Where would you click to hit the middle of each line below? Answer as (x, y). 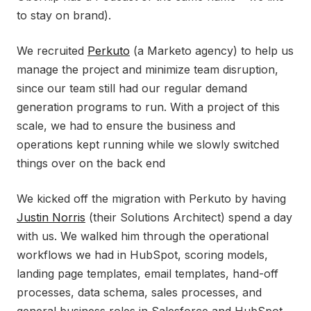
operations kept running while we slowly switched (148, 144)
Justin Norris (51, 217)
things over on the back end (91, 163)
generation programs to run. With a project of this (148, 107)
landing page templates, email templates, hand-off (148, 274)
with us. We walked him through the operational (143, 236)
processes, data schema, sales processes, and (139, 292)
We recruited (52, 51)
